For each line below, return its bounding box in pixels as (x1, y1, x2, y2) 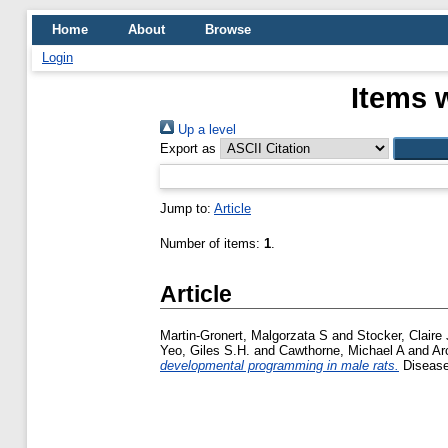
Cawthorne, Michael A (279, 343, 404, 359)
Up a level (174, 122, 236, 137)
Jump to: (160, 201, 214, 216)
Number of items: (160, 236, 264, 251)
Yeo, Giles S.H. (160, 343, 250, 359)
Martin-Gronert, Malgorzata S (160, 328, 328, 344)
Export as (160, 141, 216, 156)
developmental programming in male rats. (160, 358, 399, 374)
